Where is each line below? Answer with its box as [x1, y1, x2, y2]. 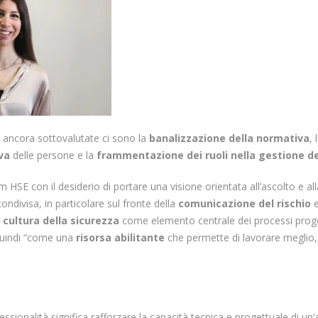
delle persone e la [13, 148, 94, 163]
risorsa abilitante [73, 231, 165, 245]
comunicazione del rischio [178, 197, 314, 211]
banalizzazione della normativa [149, 131, 310, 146]
